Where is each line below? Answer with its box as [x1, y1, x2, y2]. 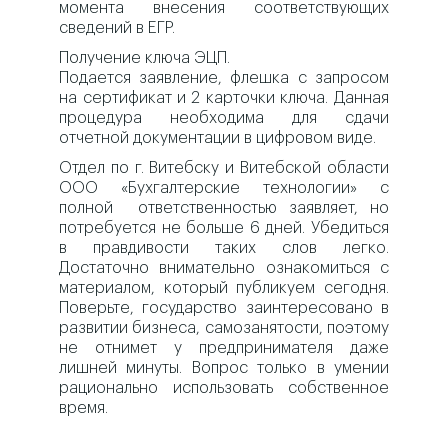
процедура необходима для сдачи [59, 110, 389, 127]
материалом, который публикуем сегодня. [59, 280, 389, 297]
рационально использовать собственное [59, 380, 389, 397]
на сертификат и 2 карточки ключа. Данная [59, 90, 389, 107]
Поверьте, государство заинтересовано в [59, 300, 389, 317]
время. [59, 400, 109, 417]
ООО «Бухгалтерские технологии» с [59, 180, 389, 197]
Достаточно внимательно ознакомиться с [59, 260, 389, 277]
